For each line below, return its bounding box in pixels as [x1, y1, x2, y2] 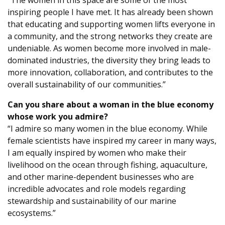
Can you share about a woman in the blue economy [8, 99, 213, 110]
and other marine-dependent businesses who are [8, 171, 194, 182]
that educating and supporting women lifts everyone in [8, 19, 215, 30]
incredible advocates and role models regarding [8, 183, 186, 194]
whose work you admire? [8, 111, 108, 122]
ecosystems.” [8, 207, 56, 218]
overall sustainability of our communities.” [8, 79, 166, 90]
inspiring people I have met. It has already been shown [8, 7, 213, 18]
